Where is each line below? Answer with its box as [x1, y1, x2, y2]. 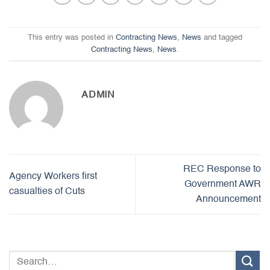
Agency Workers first [9, 172, 97, 182]
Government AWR [184, 179, 261, 189]
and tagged [201, 33, 242, 42]
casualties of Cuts [9, 187, 85, 197]
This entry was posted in [28, 33, 116, 42]
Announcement [196, 194, 261, 204]
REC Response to [183, 164, 261, 174]
